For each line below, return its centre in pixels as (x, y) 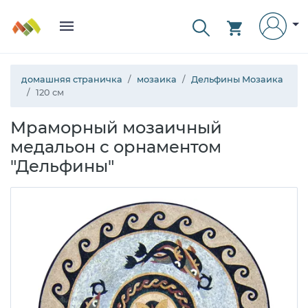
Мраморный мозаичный (116, 128)
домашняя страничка (72, 79)
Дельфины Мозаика (237, 79)
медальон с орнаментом (116, 147)
